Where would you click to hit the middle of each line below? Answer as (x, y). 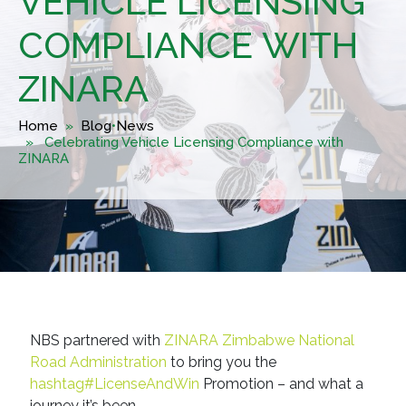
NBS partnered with (97, 340)
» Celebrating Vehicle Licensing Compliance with (181, 142)
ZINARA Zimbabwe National (259, 340)
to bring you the (221, 362)
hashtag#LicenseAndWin (114, 384)
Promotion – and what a (281, 384)
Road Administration (98, 362)
